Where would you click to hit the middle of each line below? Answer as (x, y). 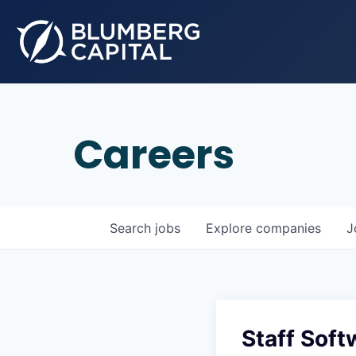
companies (288, 228)
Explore (231, 228)
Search (132, 228)
